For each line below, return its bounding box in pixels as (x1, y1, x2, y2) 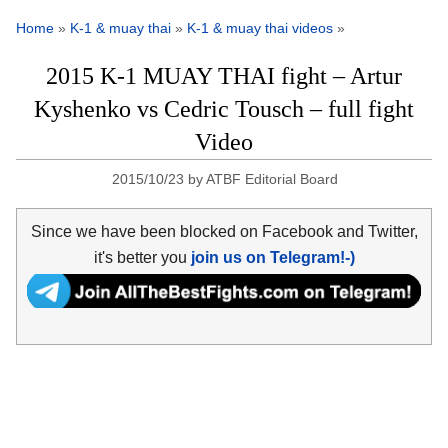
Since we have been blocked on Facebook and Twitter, (30, 222, 418, 240)
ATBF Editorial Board (206, 171, 339, 188)
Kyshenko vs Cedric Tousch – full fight (34, 96, 414, 123)
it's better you (93, 248, 191, 266)
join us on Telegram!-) (190, 248, 355, 266)
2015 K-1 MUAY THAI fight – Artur (46, 63, 402, 90)
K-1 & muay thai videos (187, 20, 333, 37)
